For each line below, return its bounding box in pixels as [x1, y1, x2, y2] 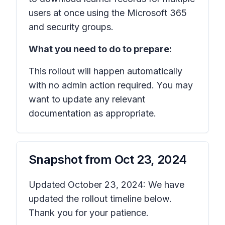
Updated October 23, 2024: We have [29, 179, 184, 190]
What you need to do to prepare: [29, 44, 172, 54]
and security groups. [29, 22, 114, 32]
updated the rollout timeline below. [29, 193, 172, 204]
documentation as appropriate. [29, 108, 156, 119]
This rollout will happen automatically [29, 66, 182, 76]
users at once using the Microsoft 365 [29, 8, 187, 18]
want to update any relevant [29, 94, 145, 104]
